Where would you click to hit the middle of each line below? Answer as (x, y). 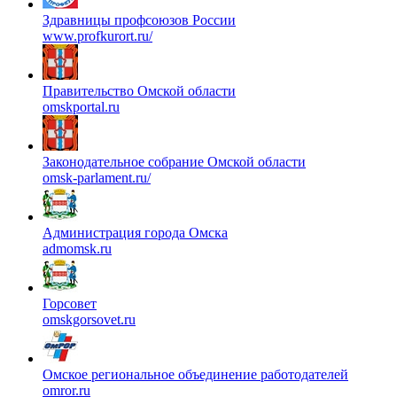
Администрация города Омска (135, 232)
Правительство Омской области (139, 90)
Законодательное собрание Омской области (174, 161)
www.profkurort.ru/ (97, 35)
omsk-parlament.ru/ (97, 177)
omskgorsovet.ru (89, 319)
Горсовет (70, 303)
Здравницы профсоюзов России (139, 19)
